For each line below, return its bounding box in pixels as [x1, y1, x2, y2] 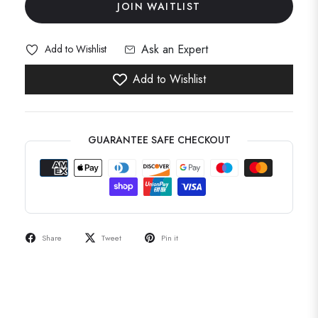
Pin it [161, 231, 178, 243]
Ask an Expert [141, 40, 208, 57]
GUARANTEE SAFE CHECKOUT [87, 132, 231, 147]
